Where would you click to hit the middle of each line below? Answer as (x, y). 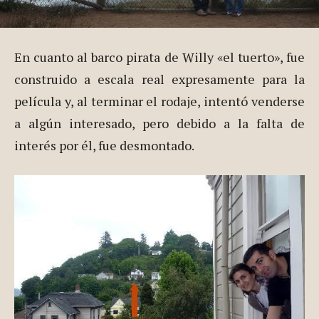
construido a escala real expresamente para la (159, 79)
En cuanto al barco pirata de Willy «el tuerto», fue (159, 57)
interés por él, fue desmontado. (104, 146)
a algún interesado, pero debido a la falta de (159, 124)
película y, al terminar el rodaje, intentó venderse (159, 101)
